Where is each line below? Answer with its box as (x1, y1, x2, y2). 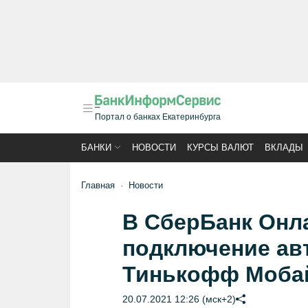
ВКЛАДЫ (265, 142, 303, 153)
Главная (81, 180, 115, 190)
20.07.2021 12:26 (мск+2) (122, 294, 236, 305)
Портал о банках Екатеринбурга (95, 112, 221, 122)
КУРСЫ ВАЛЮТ (187, 142, 254, 153)
